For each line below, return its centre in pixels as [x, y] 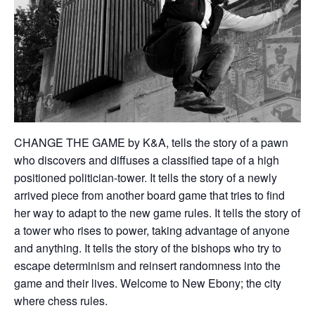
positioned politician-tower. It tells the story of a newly [146, 178]
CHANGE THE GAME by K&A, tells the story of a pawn [151, 143]
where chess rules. [61, 301]
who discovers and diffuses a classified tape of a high [147, 160]
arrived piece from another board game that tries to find [149, 195]
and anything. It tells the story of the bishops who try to [148, 248]
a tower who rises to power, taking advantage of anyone [152, 231]
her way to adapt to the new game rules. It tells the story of [157, 213]
